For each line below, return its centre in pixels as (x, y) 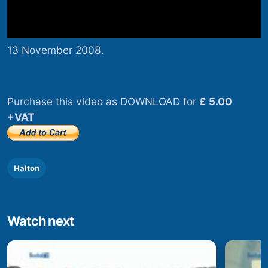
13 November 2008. (56, 50)
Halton (27, 168)
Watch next (41, 221)
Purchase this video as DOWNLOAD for (103, 102)
